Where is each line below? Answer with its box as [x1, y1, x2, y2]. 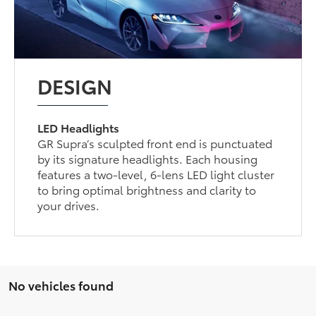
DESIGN [37, 71, 113, 100]
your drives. [37, 197, 100, 214]
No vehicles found [8, 276, 114, 294]
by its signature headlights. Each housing [37, 150, 258, 167]
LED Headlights [37, 119, 120, 136]
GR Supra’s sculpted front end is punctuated [37, 135, 273, 152]
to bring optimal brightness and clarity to [37, 181, 257, 198]
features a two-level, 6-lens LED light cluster [37, 166, 275, 183]
